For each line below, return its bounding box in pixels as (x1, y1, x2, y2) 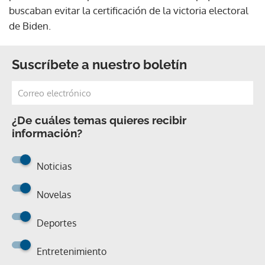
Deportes (37, 216, 76, 229)
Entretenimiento (37, 245, 106, 257)
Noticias (37, 160, 72, 172)
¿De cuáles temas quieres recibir (12, 113, 186, 127)
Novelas (37, 188, 71, 201)
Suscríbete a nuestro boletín (12, 56, 187, 72)
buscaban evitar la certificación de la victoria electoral (9, 4, 248, 17)
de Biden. (9, 19, 51, 32)
